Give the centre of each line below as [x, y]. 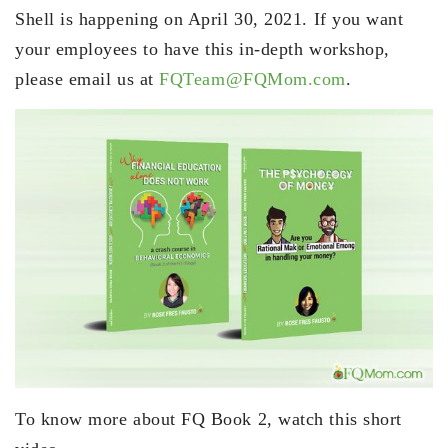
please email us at [87, 78]
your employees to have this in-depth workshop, [202, 48]
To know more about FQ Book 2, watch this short [208, 418]
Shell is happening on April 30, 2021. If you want [209, 18]
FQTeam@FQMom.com [252, 78]
